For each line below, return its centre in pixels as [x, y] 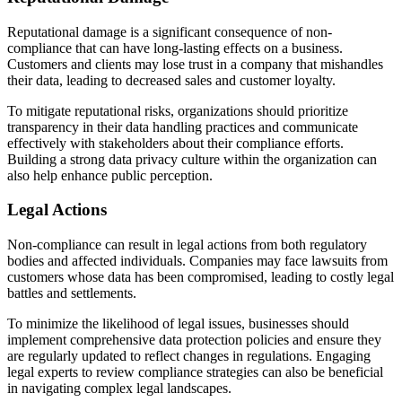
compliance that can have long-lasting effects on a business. [175, 48]
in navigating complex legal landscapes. [119, 388]
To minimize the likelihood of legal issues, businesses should [178, 323]
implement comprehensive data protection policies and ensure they [194, 339]
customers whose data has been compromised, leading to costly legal [201, 276]
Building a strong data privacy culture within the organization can [192, 159]
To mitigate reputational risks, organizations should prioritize [178, 110]
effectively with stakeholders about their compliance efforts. [175, 143]
